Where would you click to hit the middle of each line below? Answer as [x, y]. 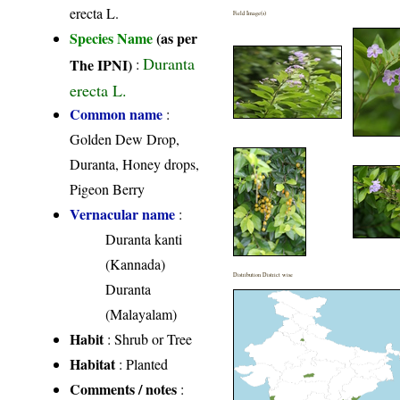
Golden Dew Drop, [125, 138]
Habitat [93, 363]
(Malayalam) [142, 313]
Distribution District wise [263, 274]
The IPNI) [101, 63]
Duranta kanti [144, 238]
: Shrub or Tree [148, 338]
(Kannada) [136, 263]
